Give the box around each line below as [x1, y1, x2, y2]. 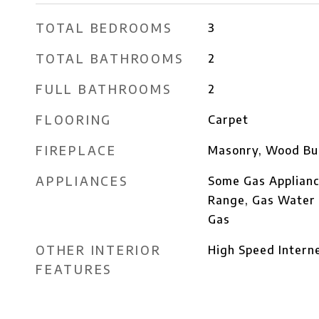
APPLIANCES [36, 173, 128, 189]
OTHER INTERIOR [36, 242, 162, 258]
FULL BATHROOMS [36, 81, 172, 97]
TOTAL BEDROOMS [36, 20, 172, 36]
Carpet [207, 113, 249, 127]
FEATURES [36, 261, 112, 277]
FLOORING [36, 112, 112, 127]
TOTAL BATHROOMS [36, 51, 184, 66]
